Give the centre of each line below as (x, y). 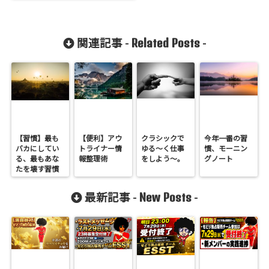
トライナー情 (100, 148)
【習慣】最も (38, 138)
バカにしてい (38, 148)
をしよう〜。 (163, 159)
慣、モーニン (225, 148)
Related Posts (165, 43)
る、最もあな (38, 159)
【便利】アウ (100, 138)
